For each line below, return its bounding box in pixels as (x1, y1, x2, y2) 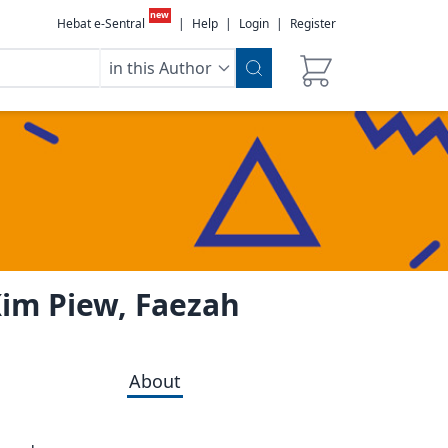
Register (290, 15, 336, 32)
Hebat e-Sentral (56, 15, 145, 32)
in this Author (109, 57, 212, 79)
